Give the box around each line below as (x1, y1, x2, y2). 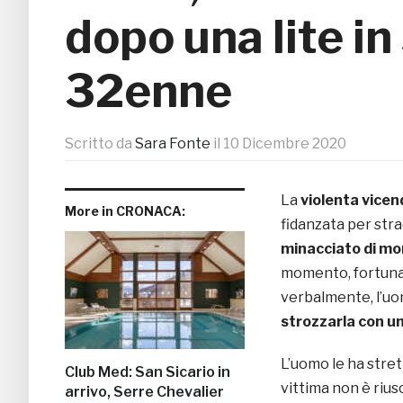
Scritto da (65, 135, 135, 153)
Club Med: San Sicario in (65, 363, 230, 381)
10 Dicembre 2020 (223, 135, 346, 153)
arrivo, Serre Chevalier (65, 383, 224, 401)
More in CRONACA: (65, 203, 185, 219)
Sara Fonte (135, 135, 210, 153)
